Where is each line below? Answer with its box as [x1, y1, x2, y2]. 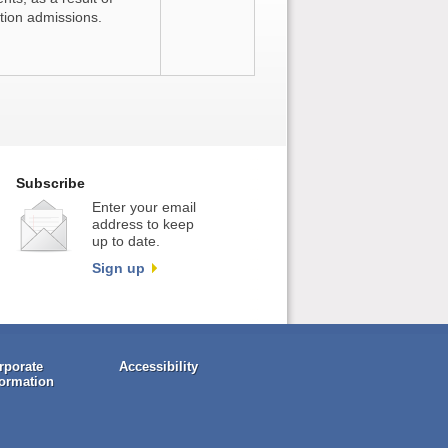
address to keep [91, 216, 194, 233]
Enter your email [91, 199, 196, 216]
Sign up [91, 260, 145, 277]
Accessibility [118, 359, 198, 375]
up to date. [91, 233, 160, 250]
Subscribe [15, 176, 85, 192]
